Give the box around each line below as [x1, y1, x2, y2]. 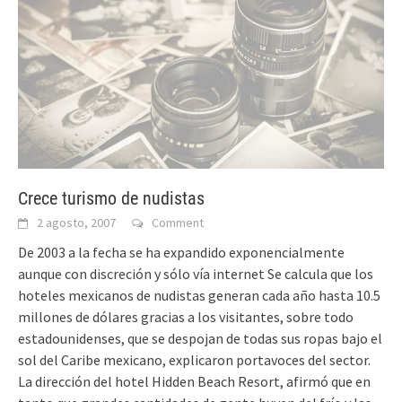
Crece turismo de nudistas [18, 187, 205, 209]
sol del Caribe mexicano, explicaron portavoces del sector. [18, 350, 371, 369]
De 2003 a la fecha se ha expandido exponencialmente [18, 242, 345, 261]
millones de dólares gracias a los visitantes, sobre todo [18, 307, 354, 326]
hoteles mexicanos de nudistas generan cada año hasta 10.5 [18, 285, 380, 304]
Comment [152, 214, 204, 231]
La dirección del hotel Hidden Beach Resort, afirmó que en [18, 371, 371, 390]
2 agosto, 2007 [37, 214, 116, 231]
